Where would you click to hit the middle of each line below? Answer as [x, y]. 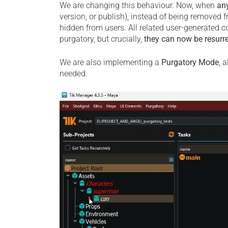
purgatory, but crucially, [102, 39]
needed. [74, 74]
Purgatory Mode [190, 62]
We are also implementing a [110, 62]
